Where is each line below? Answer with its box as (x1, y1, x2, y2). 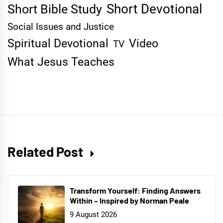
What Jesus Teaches (7, 55, 114, 69)
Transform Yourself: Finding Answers (70, 186, 201, 196)
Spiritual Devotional (7, 37, 109, 51)
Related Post (7, 143, 86, 160)
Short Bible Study (7, 2, 102, 17)
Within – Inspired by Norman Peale (70, 196, 189, 206)
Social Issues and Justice (7, 21, 114, 33)
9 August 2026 (70, 210, 117, 219)
